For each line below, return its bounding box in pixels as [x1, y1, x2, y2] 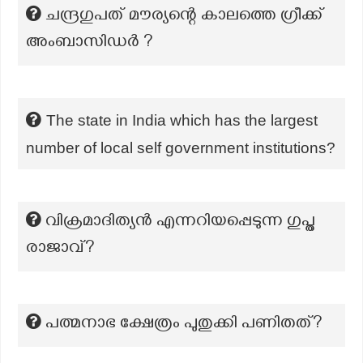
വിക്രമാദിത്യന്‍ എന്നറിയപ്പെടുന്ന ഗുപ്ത [45, 211, 315, 234]
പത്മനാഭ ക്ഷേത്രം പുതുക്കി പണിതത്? [45, 314, 322, 336]
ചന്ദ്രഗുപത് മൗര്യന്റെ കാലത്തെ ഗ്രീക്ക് [45, 6, 324, 28]
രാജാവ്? [26, 238, 95, 261]
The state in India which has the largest [46, 111, 318, 129]
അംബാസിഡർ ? [26, 32, 153, 55]
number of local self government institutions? [26, 139, 335, 156]
